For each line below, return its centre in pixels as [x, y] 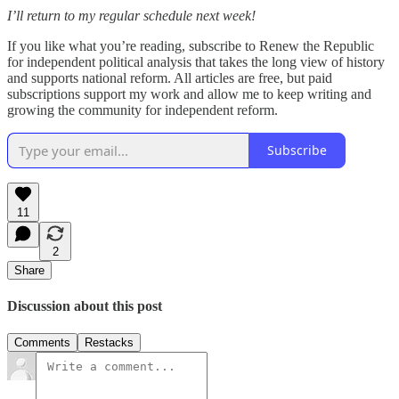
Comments [42, 343]
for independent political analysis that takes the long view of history [196, 61]
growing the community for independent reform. [142, 110]
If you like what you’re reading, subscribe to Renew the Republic [191, 45]
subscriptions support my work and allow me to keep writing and [189, 94]
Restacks [109, 343]
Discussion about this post [85, 306]
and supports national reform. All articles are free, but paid [170, 77]
